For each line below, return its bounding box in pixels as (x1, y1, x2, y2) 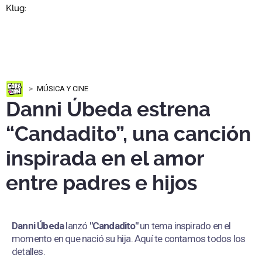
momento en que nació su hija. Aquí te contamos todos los (12, 233, 246, 245)
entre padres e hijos (6, 171, 197, 196)
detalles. (12, 246, 45, 258)
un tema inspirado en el (140, 220, 231, 232)
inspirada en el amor (6, 147, 204, 171)
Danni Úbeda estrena (6, 98, 211, 122)
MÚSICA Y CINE (37, 84, 88, 94)
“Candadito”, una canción (6, 122, 251, 147)
